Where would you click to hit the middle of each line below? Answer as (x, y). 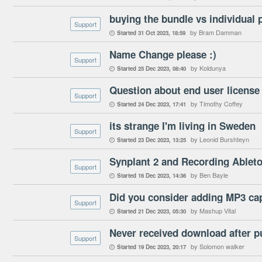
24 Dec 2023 (154, 104)
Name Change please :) (163, 54)
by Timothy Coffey (217, 104)
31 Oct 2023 (153, 33)
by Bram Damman (216, 32)
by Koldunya (208, 68)
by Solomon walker (218, 246)
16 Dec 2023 (154, 175)
